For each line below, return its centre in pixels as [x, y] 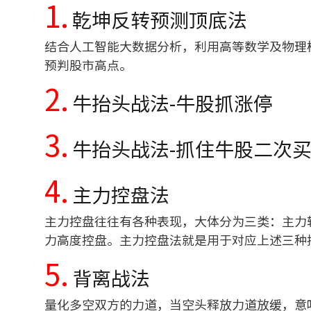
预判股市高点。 [88, 65]
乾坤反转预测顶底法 [160, 20]
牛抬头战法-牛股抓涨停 [173, 103]
